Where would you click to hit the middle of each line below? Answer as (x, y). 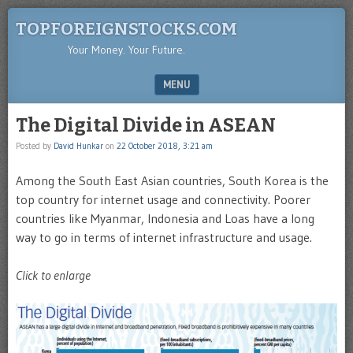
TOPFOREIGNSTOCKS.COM (126, 29)
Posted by (35, 146)
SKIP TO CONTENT (58, 113)
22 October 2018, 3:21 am (165, 146)
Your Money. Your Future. (126, 50)
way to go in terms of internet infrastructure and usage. (164, 237)
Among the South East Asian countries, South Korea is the (172, 180)
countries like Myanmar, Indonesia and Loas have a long (165, 218)
